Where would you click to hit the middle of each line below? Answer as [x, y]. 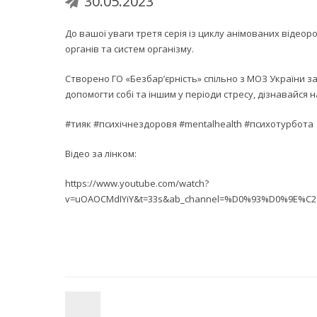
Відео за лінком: [101, 154]
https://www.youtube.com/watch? [137, 183]
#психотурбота [279, 124]
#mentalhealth [211, 124]
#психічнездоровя [135, 124]
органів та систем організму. [129, 49]
